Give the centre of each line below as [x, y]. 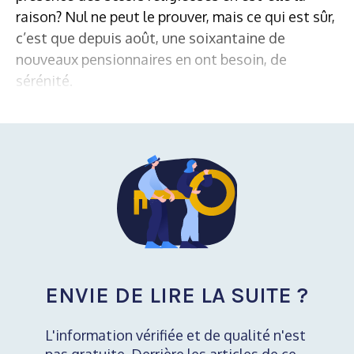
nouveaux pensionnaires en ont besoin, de [151, 59]
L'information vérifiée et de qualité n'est [175, 335]
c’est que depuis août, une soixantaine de [151, 38]
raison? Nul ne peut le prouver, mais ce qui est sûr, [175, 16]
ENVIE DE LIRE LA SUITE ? [176, 296]
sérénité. [44, 80]
